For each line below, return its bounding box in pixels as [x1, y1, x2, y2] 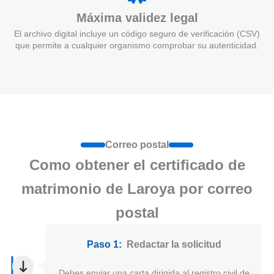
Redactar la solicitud [126, 239, 221, 250]
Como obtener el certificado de [29, 156, 245, 173]
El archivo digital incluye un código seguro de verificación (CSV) [14, 28, 260, 39]
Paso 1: [86, 239, 122, 250]
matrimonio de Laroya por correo [21, 180, 253, 197]
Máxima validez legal [76, 10, 198, 24]
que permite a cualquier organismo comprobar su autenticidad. [15, 40, 259, 50]
